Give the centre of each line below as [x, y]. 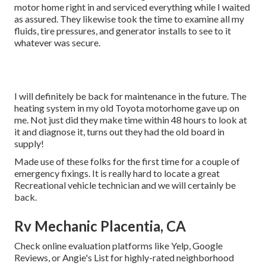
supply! [29, 144]
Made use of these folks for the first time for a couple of [127, 161]
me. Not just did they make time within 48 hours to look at [131, 120]
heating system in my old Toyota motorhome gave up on [127, 108]
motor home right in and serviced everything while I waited [132, 7]
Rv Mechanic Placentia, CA [100, 226]
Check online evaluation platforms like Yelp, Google [118, 246]
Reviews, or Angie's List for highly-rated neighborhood [124, 258]
